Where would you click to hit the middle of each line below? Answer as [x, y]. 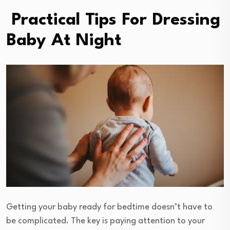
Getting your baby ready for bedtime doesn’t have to [109, 207]
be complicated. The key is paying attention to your [106, 221]
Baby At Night [64, 41]
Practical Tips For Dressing [113, 20]
